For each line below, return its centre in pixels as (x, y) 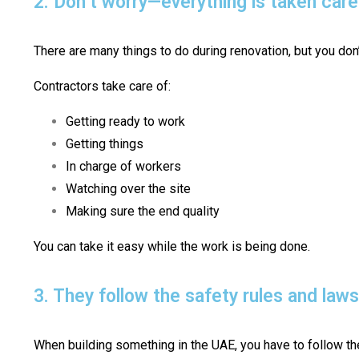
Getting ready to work (125, 122)
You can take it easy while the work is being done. (172, 247)
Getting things (105, 144)
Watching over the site (128, 189)
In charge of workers (123, 167)
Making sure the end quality (143, 212)
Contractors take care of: (102, 87)
